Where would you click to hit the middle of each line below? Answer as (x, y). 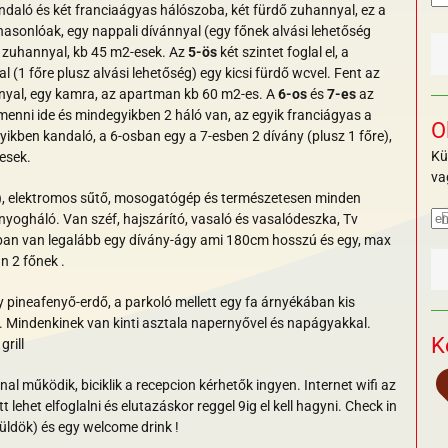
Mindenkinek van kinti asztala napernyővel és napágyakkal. (188, 323)
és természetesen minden (281, 198)
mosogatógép (157, 198)
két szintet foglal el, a (283, 52)
